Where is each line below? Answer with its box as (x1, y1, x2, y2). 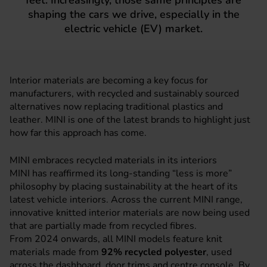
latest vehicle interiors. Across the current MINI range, (10, 193, 243, 206)
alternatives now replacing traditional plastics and (10, 100, 223, 113)
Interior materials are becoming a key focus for (10, 74, 208, 87)
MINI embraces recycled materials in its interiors (10, 154, 217, 167)
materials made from (10, 246, 101, 259)
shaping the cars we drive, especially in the (27, 7, 240, 21)
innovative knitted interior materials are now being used (10, 206, 250, 219)
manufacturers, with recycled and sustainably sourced (10, 87, 239, 100)
